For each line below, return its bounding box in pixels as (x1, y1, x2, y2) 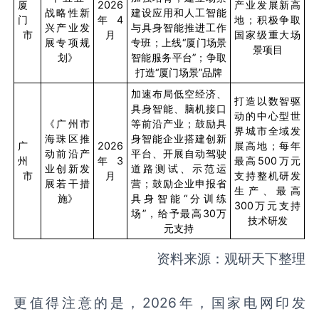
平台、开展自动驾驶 (130, 147, 227, 160)
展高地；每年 (234, 140, 301, 152)
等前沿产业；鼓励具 (130, 117, 227, 130)
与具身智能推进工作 (130, 21, 227, 34)
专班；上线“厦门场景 (130, 36, 227, 49)
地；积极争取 (234, 14, 301, 26)
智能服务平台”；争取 (130, 51, 227, 64)
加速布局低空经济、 (130, 88, 227, 100)
